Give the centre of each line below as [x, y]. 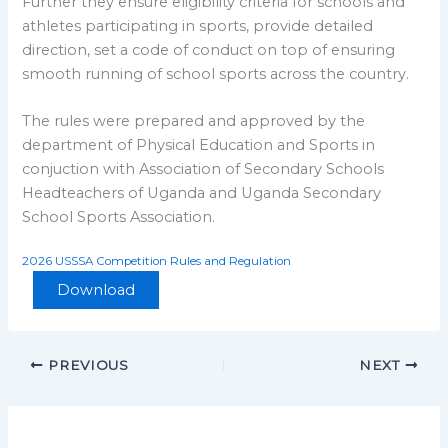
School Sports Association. [119, 216]
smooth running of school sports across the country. [216, 73]
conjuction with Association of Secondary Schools [203, 168]
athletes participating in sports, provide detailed [198, 25]
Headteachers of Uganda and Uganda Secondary [202, 192]
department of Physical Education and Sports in [199, 144]
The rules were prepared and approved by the [194, 120]
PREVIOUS [86, 364]
